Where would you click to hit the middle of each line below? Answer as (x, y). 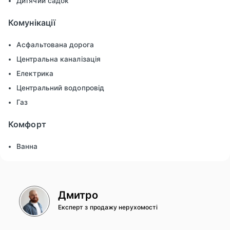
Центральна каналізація (59, 59)
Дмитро (78, 195)
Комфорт (27, 124)
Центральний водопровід (61, 88)
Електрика (35, 74)
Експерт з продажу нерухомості (108, 207)
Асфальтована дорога (55, 45)
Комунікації (32, 23)
